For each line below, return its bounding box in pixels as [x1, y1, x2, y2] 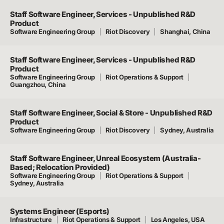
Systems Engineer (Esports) [10, 206, 109, 216]
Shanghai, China [160, 27, 210, 35]
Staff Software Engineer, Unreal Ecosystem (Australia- [10, 153, 201, 163]
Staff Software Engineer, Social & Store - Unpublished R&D [10, 108, 212, 117]
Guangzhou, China [10, 80, 66, 88]
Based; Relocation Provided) [10, 162, 110, 172]
